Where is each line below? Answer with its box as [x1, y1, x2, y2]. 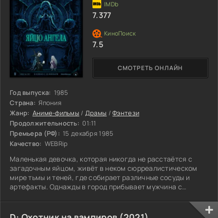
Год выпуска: [10, 88, 51, 97]
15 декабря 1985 [61, 128, 114, 138]
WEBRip [43, 139, 68, 148]
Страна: [10, 98, 36, 107]
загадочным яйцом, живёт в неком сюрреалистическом [10, 163, 198, 173]
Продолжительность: [10, 118, 80, 127]
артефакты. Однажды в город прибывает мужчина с [10, 182, 182, 191]
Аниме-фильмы [32, 108, 80, 117]
